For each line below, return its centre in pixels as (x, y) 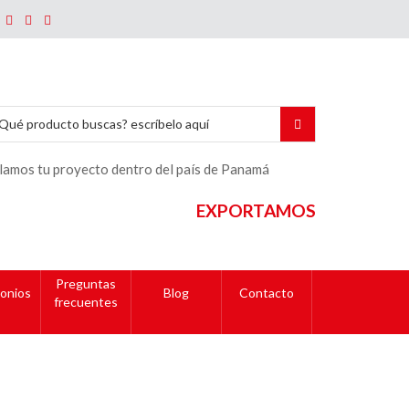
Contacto (267, 292)
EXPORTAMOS (256, 210)
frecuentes (86, 301)
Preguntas (86, 283)
